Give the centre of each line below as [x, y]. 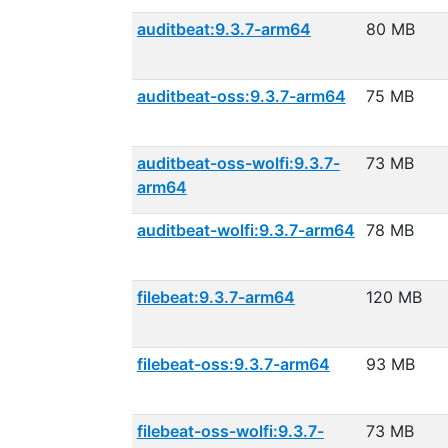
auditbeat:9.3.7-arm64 [223, 29]
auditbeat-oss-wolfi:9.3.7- [238, 163]
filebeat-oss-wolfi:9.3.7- [230, 431]
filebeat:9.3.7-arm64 [215, 297]
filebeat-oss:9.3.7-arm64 [233, 364]
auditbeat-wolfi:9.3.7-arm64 [245, 230]
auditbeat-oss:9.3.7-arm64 [241, 96]
